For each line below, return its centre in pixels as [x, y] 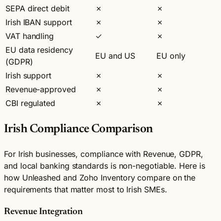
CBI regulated [30, 103]
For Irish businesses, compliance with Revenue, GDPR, [104, 154]
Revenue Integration [43, 212]
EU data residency [39, 50]
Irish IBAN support [39, 22]
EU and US [115, 55]
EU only [171, 55]
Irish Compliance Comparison [78, 129]
